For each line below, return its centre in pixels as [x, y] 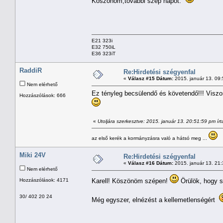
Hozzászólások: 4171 [44, 180]
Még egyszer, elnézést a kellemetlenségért [155, 200]
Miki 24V [33, 155]
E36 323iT [104, 53]
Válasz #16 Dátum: [151, 163]
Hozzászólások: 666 [43, 95]
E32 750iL [104, 47]
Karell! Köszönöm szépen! [131, 181]
